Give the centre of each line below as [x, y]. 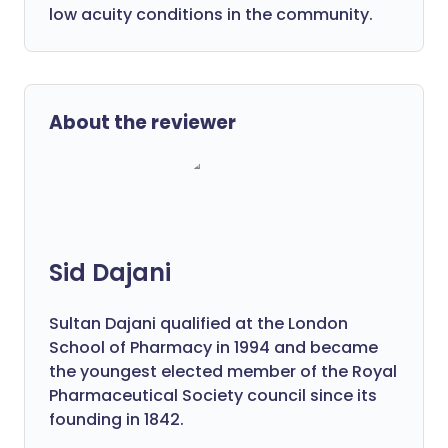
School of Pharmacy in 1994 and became [213, 347]
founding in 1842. [116, 419]
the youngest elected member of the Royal [223, 371]
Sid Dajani [110, 272]
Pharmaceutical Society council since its [213, 395]
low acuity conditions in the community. [211, 14]
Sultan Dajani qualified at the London [198, 323]
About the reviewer [142, 122]
